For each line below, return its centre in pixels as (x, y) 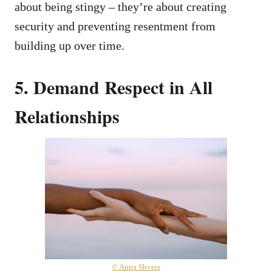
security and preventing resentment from (115, 26)
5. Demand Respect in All (114, 87)
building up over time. (70, 45)
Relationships (67, 116)
